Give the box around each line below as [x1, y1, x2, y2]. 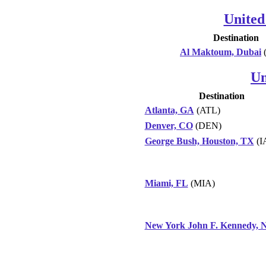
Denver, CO [144, 120, 193, 131]
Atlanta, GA [144, 104, 194, 115]
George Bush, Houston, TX [144, 135, 254, 146]
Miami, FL [144, 178, 188, 188]
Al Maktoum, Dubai [180, 46, 261, 57]
